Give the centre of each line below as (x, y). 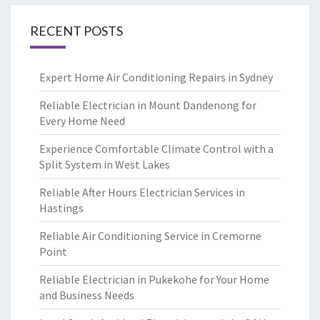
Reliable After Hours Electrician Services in (142, 192)
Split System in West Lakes (105, 164)
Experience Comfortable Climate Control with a (156, 149)
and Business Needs (87, 295)
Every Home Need (82, 121)
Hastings (61, 208)
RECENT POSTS (76, 31)
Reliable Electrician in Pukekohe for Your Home (154, 279)
